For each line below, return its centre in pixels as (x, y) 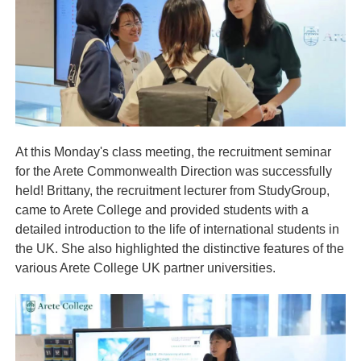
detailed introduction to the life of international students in (177, 229)
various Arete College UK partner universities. (145, 268)
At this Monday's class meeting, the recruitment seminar (173, 151)
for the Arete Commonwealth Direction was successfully (173, 171)
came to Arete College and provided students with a (162, 210)
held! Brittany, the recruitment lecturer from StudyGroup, (172, 190)
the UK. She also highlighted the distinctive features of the (179, 248)
